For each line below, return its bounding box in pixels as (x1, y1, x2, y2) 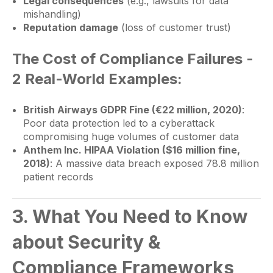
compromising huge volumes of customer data (23, 130, 239, 143)
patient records (23, 170, 93, 183)
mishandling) (23, 8, 81, 21)
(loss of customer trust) (118, 21, 231, 34)
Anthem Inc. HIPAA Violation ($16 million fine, (23, 143, 240, 156)
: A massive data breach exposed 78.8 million (49, 157, 259, 169)
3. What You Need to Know (12, 205, 248, 227)
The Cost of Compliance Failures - (12, 50, 253, 68)
